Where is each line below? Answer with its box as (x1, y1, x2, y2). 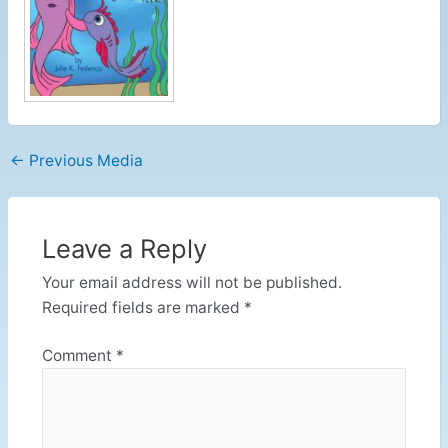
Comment (41, 345, 116, 365)
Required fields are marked (41, 297, 244, 317)
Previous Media (25, 151, 144, 171)
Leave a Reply (41, 232, 207, 264)
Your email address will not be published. (41, 272, 342, 292)
